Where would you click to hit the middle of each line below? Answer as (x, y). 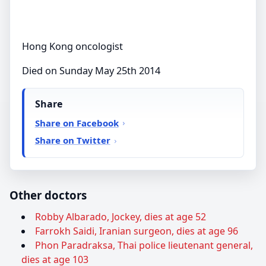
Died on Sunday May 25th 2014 (91, 70)
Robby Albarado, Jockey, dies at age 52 (121, 217)
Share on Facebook (77, 123)
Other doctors (48, 195)
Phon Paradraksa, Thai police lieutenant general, (144, 246)
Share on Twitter (72, 140)
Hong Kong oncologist (72, 46)
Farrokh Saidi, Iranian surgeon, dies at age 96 (137, 231)
